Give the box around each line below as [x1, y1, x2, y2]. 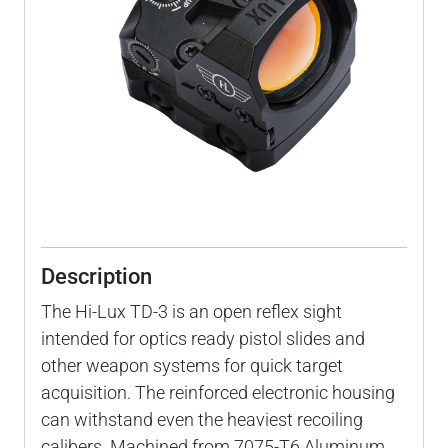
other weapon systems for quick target [41, 355, 343, 376]
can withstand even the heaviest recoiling [41, 409, 363, 430]
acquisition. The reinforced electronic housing [41, 382, 395, 403]
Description [41, 264, 152, 289]
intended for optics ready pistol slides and [41, 328, 365, 349]
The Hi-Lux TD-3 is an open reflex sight [41, 301, 342, 322]
